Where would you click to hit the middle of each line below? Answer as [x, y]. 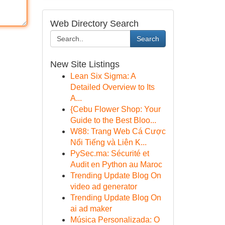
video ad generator [103, 187]
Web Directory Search [94, 24]
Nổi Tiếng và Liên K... [108, 142]
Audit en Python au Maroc [116, 164]
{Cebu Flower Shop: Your [115, 109]
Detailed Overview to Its [112, 87]
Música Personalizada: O [115, 220]
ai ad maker [91, 209]
